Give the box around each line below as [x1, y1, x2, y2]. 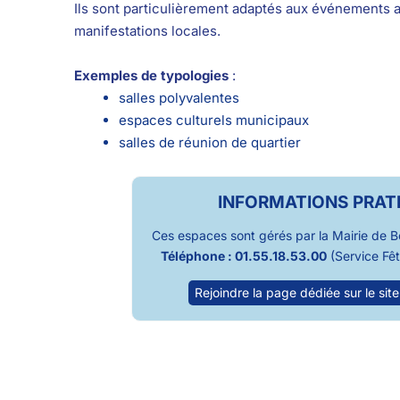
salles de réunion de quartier [118, 134, 301, 152]
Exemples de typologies [73, 67, 229, 85]
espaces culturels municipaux [118, 112, 309, 129]
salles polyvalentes [118, 89, 239, 107]
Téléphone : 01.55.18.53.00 [160, 248, 327, 264]
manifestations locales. [73, 22, 221, 40]
